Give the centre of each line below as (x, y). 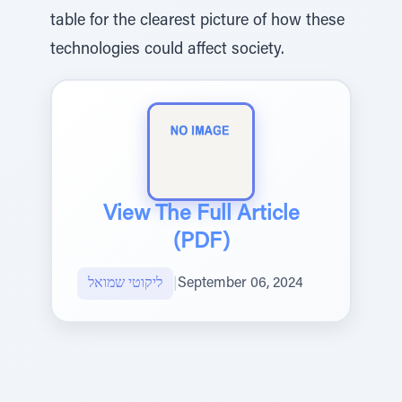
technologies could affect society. (167, 50)
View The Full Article (201, 214)
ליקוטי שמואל (125, 284)
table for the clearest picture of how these (197, 22)
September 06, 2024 (240, 284)
